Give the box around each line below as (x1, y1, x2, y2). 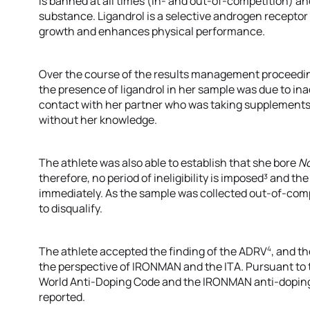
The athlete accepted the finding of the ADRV (39, 244, 267, 259)
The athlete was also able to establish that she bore (39, 155, 298, 170)
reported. (39, 289, 85, 305)
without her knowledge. (39, 112, 157, 127)
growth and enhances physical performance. (39, 24, 265, 39)
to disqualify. (39, 201, 102, 216)
